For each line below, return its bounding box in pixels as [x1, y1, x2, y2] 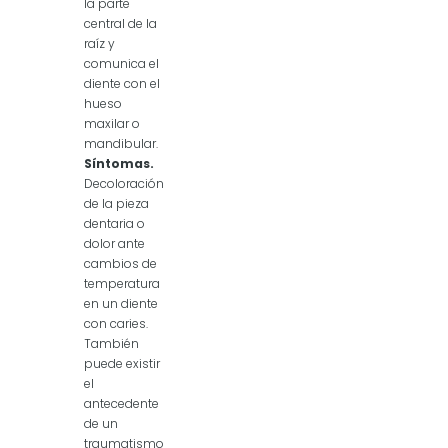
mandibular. [84, 134, 158, 152]
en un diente [84, 294, 158, 312]
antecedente [84, 394, 159, 412]
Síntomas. [84, 154, 154, 172]
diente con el [84, 74, 160, 92]
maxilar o [84, 114, 140, 132]
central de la [84, 14, 157, 32]
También [84, 334, 139, 352]
